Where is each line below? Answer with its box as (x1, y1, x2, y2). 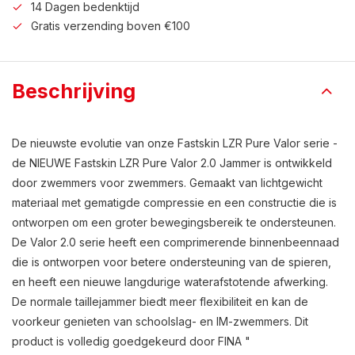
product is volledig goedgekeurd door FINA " (12, 334, 250, 348)
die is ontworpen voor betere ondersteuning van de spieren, (12, 255, 331, 269)
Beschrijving (12, 79, 136, 103)
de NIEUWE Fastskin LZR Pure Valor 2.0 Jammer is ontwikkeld (12, 156, 332, 170)
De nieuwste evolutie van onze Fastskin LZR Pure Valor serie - (12, 136, 338, 150)
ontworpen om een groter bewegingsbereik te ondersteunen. (12, 216, 336, 229)
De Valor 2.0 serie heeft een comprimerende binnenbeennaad (12, 235, 339, 249)
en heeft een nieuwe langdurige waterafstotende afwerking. (12, 275, 328, 288)
